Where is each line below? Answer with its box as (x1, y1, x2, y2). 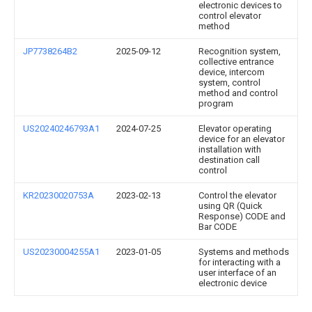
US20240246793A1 (23, 123, 100, 134)
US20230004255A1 (23, 247, 100, 257)
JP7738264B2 (23, 46, 77, 56)
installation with (198, 144, 261, 155)
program (198, 98, 233, 109)
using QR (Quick (198, 201, 263, 211)
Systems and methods (198, 247, 289, 257)
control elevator (198, 10, 261, 21)
